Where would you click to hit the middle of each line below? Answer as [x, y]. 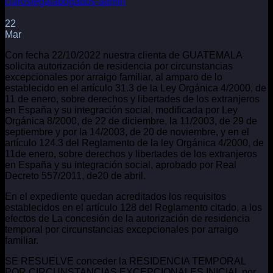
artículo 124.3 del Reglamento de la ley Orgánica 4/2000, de [134, 143]
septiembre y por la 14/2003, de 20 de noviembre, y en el [127, 132]
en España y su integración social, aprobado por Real [121, 165]
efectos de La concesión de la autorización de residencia [127, 218]
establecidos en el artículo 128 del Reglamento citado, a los [133, 207]
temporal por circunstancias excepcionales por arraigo [122, 229]
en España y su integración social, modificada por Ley [121, 110]
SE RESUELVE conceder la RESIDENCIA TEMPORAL [125, 261]
